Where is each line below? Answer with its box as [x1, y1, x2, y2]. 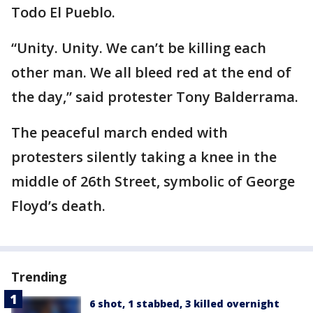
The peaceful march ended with [11, 122, 228, 142]
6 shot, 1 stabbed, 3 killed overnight [89, 296, 279, 310]
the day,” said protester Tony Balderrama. [11, 87, 298, 106]
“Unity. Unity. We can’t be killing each [11, 38, 266, 57]
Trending [11, 268, 68, 285]
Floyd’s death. [11, 196, 105, 215]
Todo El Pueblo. [11, 2, 115, 22]
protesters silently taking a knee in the [11, 147, 277, 166]
